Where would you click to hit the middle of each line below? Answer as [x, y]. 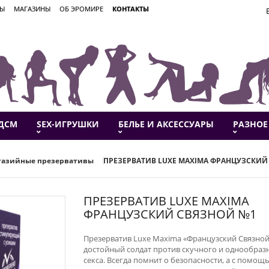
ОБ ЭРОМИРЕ [81, 9]
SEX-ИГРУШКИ [68, 124]
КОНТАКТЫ [131, 9]
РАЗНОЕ [250, 124]
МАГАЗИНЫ [32, 9]
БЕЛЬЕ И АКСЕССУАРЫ [166, 124]
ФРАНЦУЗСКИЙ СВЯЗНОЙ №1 [170, 214]
